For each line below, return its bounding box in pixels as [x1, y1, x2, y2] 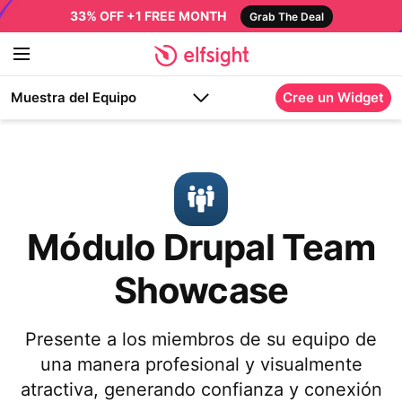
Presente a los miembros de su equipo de [25, 328, 377, 350]
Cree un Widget [283, 89, 384, 106]
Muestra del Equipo [11, 89, 136, 106]
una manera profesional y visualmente [39, 354, 363, 375]
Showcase [113, 268, 289, 312]
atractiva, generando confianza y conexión [20, 379, 382, 400]
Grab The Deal [249, 10, 324, 23]
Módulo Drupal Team [27, 225, 375, 269]
